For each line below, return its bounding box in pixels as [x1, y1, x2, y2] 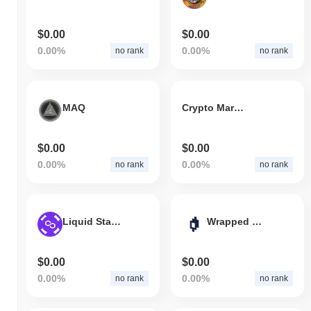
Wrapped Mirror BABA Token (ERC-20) [251, 216, 262, 228]
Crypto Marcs [233, 102, 244, 114]
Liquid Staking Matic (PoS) [111, 216, 121, 228]
